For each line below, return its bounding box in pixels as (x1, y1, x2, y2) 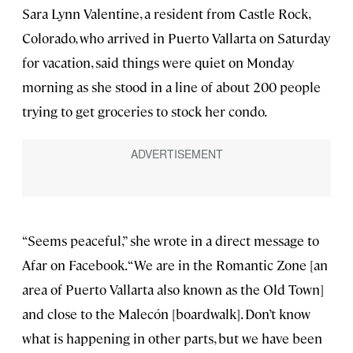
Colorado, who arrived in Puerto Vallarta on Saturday (22, 28, 330, 46)
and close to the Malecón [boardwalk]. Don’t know (22, 304, 310, 322)
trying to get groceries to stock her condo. (22, 102, 267, 120)
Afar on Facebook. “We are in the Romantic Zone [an (22, 255, 328, 273)
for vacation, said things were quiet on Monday (22, 53, 294, 71)
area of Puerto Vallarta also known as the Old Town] (22, 280, 324, 298)
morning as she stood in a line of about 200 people (22, 77, 321, 95)
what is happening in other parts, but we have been (22, 329, 322, 347)
